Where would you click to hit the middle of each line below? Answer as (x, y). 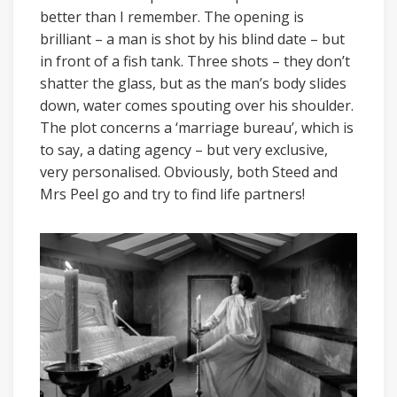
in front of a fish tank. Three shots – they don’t (195, 61)
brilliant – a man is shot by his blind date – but (192, 39)
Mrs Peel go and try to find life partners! (172, 194)
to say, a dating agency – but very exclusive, (184, 150)
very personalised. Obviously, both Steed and (189, 172)
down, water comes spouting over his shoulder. (197, 105)
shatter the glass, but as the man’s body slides (193, 83)
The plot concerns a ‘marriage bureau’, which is (197, 128)
